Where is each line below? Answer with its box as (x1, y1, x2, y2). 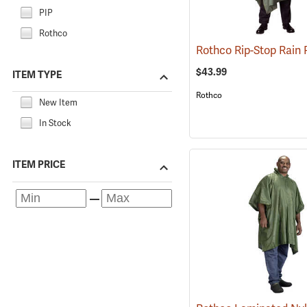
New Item (39, 96, 77, 108)
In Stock (39, 116, 71, 129)
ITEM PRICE (12, 158, 65, 171)
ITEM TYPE (12, 68, 62, 81)
